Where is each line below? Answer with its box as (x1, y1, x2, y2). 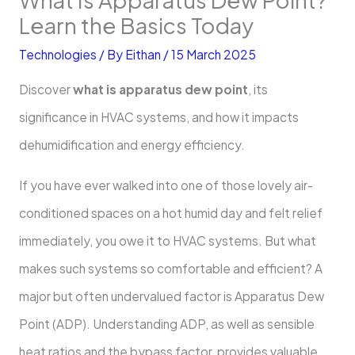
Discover (18, 82, 73, 97)
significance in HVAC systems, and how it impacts (18, 109, 299, 125)
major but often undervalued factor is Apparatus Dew (18, 288, 324, 303)
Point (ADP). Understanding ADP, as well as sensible (18, 315, 315, 331)
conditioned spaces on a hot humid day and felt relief (18, 204, 323, 220)
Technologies (18, 46, 97, 62)
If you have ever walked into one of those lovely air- (18, 177, 313, 193)
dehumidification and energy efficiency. (18, 137, 245, 153)
